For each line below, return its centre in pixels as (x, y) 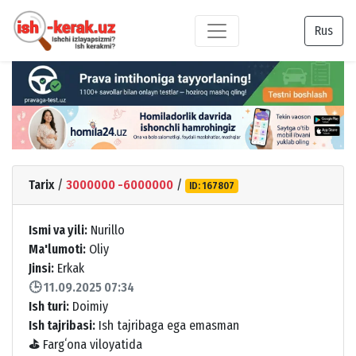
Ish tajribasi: (62, 325)
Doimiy (89, 306)
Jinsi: (41, 268)
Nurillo (106, 230)
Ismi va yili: (58, 230)
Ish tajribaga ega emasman (167, 325)
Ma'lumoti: (57, 249)
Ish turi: (49, 306)
